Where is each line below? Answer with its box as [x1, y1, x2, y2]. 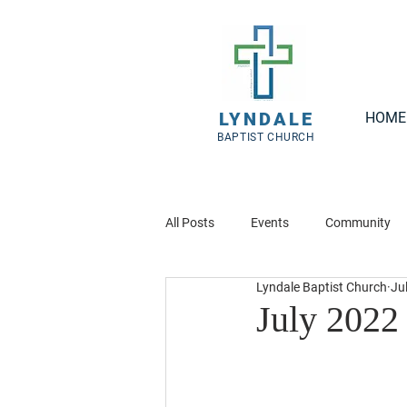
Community [325, 214, 391, 230]
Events [251, 214, 289, 230]
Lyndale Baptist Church [256, 280, 387, 294]
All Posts [165, 214, 214, 230]
